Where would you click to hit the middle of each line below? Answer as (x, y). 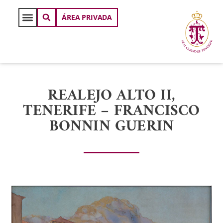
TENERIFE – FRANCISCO (111, 111)
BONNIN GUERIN (111, 127)
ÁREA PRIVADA (87, 17)
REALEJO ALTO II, (111, 96)
